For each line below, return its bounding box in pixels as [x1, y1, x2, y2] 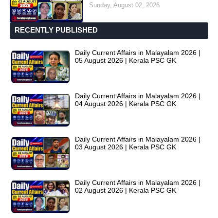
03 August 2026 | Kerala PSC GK [75, 143, 176, 151]
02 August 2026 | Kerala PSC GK [75, 186, 176, 195]
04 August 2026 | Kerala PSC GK [75, 100, 176, 108]
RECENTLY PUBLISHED [15, 26, 98, 35]
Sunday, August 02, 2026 [89, 1, 160, 9]
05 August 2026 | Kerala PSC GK [75, 56, 176, 65]
